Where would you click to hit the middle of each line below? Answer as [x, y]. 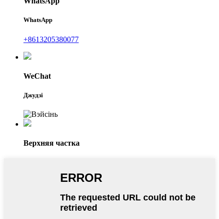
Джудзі [33, 95]
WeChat [37, 76]
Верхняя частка [52, 143]
